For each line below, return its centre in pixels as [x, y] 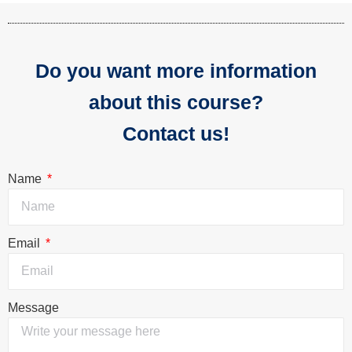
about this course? [176, 102]
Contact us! [176, 133]
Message [33, 307]
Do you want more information [176, 70]
